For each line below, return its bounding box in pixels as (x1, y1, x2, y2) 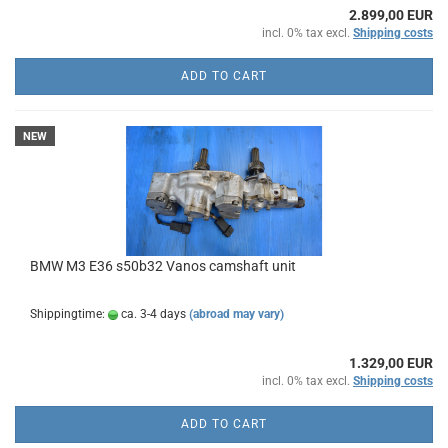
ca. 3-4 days (118, 307, 186, 321)
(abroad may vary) (189, 307, 284, 321)
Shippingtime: (30, 307, 108, 321)
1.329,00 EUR (349, 355, 433, 371)
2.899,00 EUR (349, 7, 433, 23)
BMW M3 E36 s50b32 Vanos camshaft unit (30, 258, 296, 274)
